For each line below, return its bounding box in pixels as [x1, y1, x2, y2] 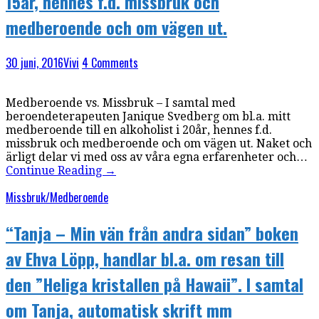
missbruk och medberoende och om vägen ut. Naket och [6, 137, 312, 151]
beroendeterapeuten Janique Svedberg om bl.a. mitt [6, 110, 291, 124]
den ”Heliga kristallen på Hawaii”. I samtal [6, 271, 303, 298]
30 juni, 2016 [6, 54, 63, 72]
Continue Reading [6, 164, 105, 178]
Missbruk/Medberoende [6, 189, 108, 206]
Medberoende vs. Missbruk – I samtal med [6, 96, 236, 110]
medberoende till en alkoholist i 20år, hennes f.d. [6, 123, 272, 137]
